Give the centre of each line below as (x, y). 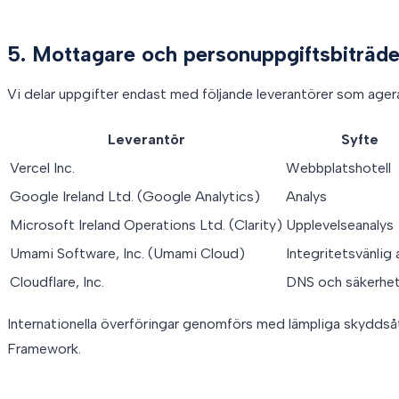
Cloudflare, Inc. (57, 281)
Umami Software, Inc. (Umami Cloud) (127, 253)
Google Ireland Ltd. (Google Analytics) (135, 196)
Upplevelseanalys (340, 224)
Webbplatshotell (338, 167)
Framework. (44, 348)
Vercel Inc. (42, 167)
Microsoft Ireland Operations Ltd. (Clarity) (146, 224)
